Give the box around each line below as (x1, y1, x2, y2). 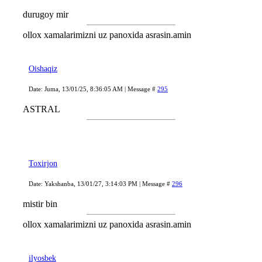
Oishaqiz (29, 64, 57, 74)
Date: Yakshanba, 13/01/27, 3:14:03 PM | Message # (29, 180, 172, 188)
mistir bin (23, 199, 57, 209)
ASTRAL (23, 104, 60, 115)
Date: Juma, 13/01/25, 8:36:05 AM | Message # (29, 85, 157, 93)
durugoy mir (23, 9, 68, 20)
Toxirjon (29, 159, 57, 168)
